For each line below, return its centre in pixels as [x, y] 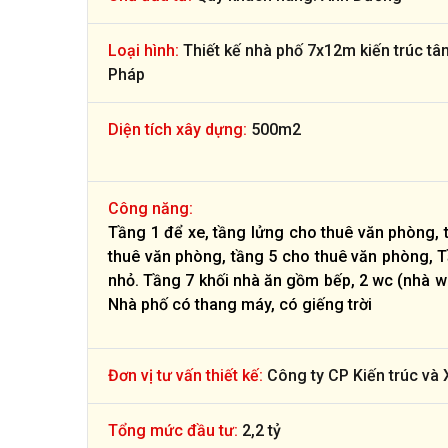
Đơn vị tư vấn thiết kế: [185, 375]
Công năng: [150, 208]
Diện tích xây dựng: [177, 129]
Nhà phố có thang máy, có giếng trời [240, 304]
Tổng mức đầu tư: [173, 430]
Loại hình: [143, 50]
